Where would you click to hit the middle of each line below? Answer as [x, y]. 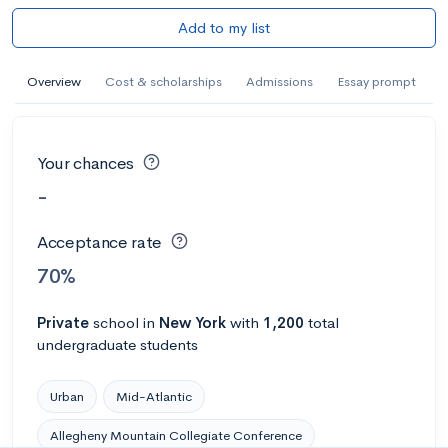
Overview [54, 81]
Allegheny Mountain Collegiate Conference [176, 435]
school [116, 322]
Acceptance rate [99, 242]
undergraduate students [117, 344]
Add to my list [224, 27]
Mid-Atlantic [154, 396]
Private [63, 322]
